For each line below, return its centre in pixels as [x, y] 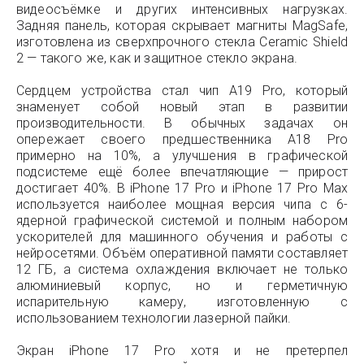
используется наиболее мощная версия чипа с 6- [182, 204]
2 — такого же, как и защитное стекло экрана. [157, 58]
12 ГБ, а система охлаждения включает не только [182, 269]
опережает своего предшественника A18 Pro [182, 139]
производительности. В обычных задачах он [182, 123]
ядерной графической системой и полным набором [182, 221]
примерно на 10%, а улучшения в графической [182, 156]
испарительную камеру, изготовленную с [182, 302]
